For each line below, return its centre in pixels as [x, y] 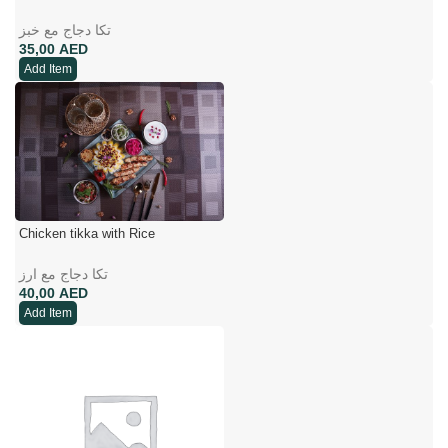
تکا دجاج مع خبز [65, 29]
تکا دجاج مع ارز [63, 273]
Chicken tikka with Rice [87, 233]
